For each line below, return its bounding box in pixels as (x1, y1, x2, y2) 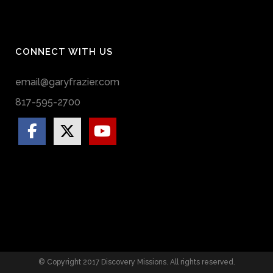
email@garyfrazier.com (15, 76, 119, 88)
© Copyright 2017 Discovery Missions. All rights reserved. (38, 258, 235, 266)
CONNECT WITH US (15, 46, 113, 57)
